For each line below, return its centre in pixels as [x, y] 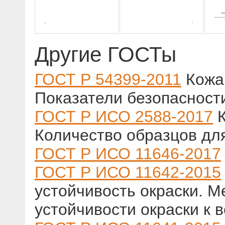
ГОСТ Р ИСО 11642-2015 [128, 173]
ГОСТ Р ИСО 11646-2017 [128, 154]
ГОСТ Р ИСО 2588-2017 [124, 117]
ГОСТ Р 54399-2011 [108, 80]
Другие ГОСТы [105, 55]
